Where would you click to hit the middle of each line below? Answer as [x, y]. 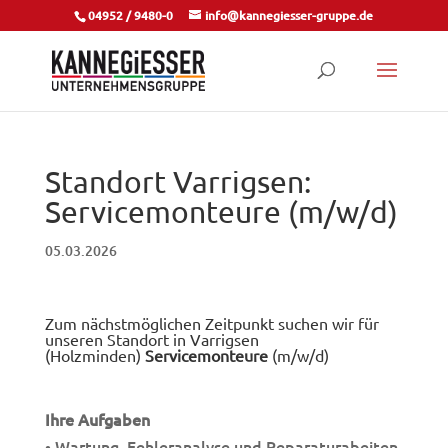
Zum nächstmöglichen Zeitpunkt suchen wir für [211, 323]
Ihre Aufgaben [97, 419]
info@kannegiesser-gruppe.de [289, 15]
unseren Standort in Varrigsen [151, 339]
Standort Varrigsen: [177, 181]
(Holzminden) [94, 355]
